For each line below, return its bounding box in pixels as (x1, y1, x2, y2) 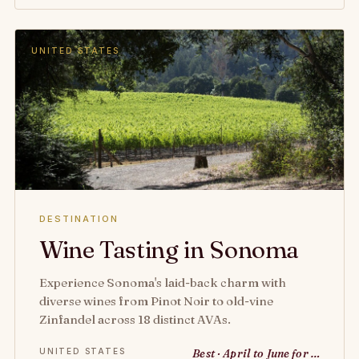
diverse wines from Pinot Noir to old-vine (39, 293, 273, 309)
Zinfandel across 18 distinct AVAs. (39, 312, 231, 327)
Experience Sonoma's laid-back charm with (39, 275, 286, 290)
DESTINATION (39, 213, 119, 224)
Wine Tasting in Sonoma (39, 235, 300, 264)
